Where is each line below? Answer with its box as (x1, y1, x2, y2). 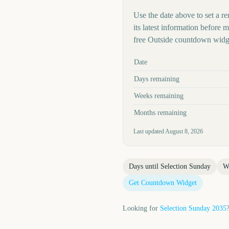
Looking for (123, 204, 158, 212)
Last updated (133, 128, 165, 135)
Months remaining (134, 109, 187, 117)
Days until (129, 163, 161, 170)
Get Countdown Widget (129, 179, 197, 187)
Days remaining (134, 75, 179, 83)
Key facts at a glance (133, 55, 193, 62)
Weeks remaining (134, 92, 184, 100)
